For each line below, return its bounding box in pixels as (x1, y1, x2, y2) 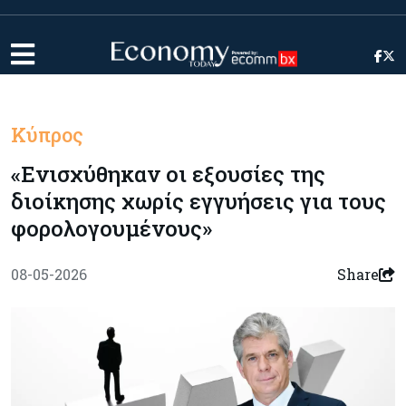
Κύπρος (11, 121, 83, 148)
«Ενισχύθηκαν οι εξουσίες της (11, 159, 325, 188)
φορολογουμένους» (11, 214, 212, 243)
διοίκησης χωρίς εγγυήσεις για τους (11, 187, 386, 216)
